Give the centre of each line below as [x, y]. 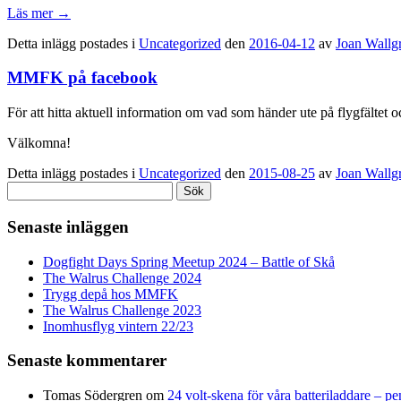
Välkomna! [39, 143]
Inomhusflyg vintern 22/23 [118, 326]
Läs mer [32, 13]
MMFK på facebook [82, 78]
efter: [21, 205]
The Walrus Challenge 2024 [122, 277]
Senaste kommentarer [87, 361]
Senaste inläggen [68, 226]
